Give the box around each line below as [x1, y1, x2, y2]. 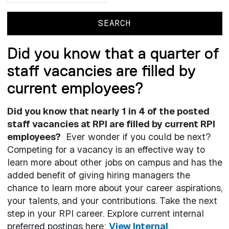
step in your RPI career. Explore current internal [7, 208, 204, 220]
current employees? [7, 78, 144, 98]
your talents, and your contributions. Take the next [7, 195, 217, 207]
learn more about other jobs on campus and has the [7, 156, 222, 169]
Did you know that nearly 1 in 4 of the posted [7, 105, 210, 118]
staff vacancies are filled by [7, 61, 196, 81]
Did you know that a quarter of [7, 43, 219, 63]
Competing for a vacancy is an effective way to [7, 144, 205, 156]
